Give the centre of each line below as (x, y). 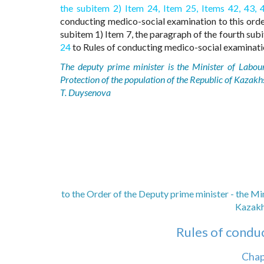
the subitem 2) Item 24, (110, 8)
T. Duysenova (85, 93)
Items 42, (221, 8)
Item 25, (181, 8)
